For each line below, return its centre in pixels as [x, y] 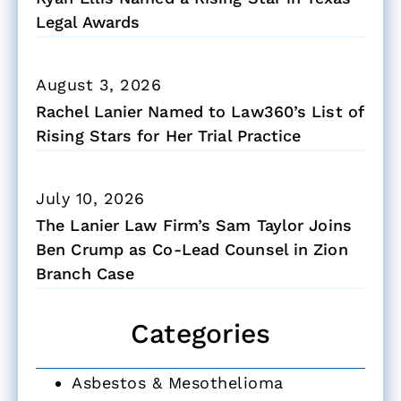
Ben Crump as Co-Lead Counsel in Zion [192, 249]
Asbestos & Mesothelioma [178, 382]
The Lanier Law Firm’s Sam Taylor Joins [194, 225]
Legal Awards [88, 21]
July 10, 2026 [90, 198]
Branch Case [85, 273]
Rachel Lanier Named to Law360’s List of [200, 111]
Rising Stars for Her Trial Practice [169, 135]
